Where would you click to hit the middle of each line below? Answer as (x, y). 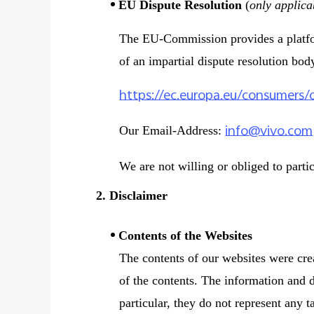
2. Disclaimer (132, 196)
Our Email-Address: (172, 130)
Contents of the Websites (186, 235)
